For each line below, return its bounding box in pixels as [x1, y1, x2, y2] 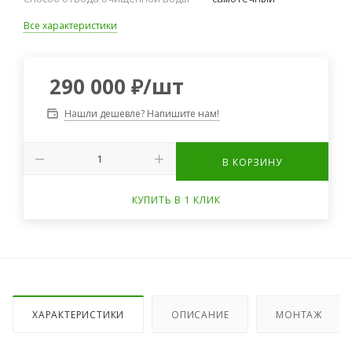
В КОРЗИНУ [222, 156, 282, 169]
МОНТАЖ [276, 307, 323, 321]
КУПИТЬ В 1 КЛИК [131, 193, 221, 207]
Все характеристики [24, 19, 117, 32]
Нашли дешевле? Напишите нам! [64, 107, 219, 120]
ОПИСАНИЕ [171, 307, 229, 321]
